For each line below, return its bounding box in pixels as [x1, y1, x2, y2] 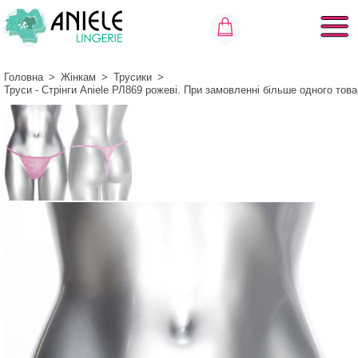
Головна [4, 71, 43, 83]
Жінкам [61, 71, 96, 83]
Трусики [113, 71, 152, 83]
